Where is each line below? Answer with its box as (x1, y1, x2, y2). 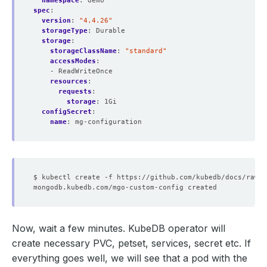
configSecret (42, 107, 92, 116)
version (42, 16, 71, 24)
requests (58, 87, 92, 95)
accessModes (50, 57, 96, 65)
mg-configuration (75, 117, 142, 126)
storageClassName (50, 46, 117, 55)
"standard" (125, 46, 167, 55)
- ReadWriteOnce (50, 67, 113, 75)
